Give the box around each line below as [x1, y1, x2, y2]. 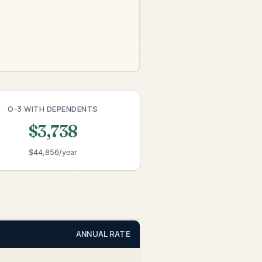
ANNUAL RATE [75, 228, 130, 239]
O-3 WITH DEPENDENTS [8, 103, 98, 114]
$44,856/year [29, 148, 78, 157]
